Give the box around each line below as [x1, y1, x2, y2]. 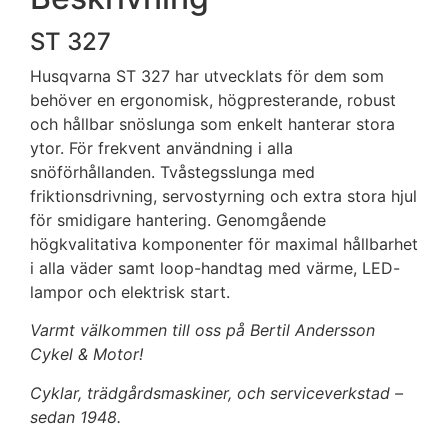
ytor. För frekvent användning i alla [30, 137, 293, 158]
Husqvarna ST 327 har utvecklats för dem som [30, 65, 384, 86]
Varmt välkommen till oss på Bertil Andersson [30, 320, 375, 341]
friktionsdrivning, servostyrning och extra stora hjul [30, 185, 417, 206]
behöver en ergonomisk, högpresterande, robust [30, 89, 396, 110]
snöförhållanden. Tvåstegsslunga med [30, 161, 315, 182]
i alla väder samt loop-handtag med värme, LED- [30, 257, 400, 278]
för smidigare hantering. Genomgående [30, 209, 326, 230]
